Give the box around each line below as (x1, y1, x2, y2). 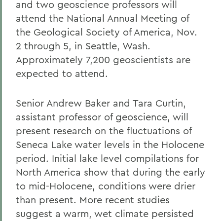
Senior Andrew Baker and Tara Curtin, (16, 97, 186, 109)
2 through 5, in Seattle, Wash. (16, 39, 150, 52)
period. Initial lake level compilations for (16, 152, 199, 164)
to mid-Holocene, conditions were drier (16, 180, 195, 192)
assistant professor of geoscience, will (16, 110, 188, 123)
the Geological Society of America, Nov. (16, 26, 197, 38)
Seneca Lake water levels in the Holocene (16, 138, 204, 150)
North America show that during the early (16, 166, 205, 178)
